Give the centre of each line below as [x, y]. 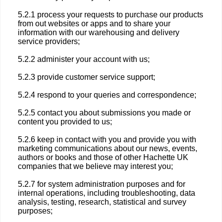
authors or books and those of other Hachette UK [103, 157]
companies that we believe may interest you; [95, 166]
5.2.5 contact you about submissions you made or [104, 113]
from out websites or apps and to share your [94, 24]
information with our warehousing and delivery [99, 32]
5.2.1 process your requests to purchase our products [111, 15]
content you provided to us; [65, 122]
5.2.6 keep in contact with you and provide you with [107, 139]
